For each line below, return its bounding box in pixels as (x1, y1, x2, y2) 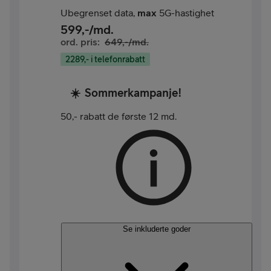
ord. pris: (60, 36, 100, 47)
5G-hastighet (157, 7, 214, 18)
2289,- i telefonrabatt (65, 54, 145, 64)
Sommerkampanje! (85, 86, 181, 100)
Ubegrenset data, (60, 7, 137, 18)
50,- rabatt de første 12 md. (60, 111, 177, 122)
